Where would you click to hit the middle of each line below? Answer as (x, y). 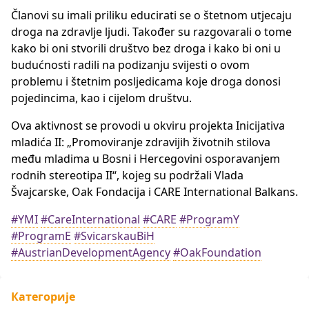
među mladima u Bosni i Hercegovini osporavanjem (146, 159)
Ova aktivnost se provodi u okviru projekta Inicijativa (148, 126)
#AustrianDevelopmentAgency (91, 252)
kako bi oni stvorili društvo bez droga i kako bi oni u (146, 48)
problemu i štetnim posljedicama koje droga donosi (146, 81)
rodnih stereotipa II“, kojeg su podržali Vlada (127, 175)
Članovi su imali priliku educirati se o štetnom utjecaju (151, 15)
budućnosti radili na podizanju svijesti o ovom (130, 65)
